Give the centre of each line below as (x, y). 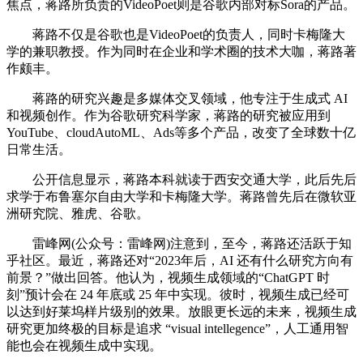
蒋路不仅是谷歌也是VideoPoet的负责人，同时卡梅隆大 (176, 34)
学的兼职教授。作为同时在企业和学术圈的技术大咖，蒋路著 (181, 51)
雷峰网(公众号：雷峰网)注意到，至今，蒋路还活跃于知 (179, 243)
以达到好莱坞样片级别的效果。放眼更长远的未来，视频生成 (181, 311)
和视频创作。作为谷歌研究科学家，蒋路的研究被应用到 (169, 115)
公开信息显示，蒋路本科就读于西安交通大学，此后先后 (181, 179)
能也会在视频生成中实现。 (84, 345)
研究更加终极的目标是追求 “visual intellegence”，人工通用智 (177, 328)
